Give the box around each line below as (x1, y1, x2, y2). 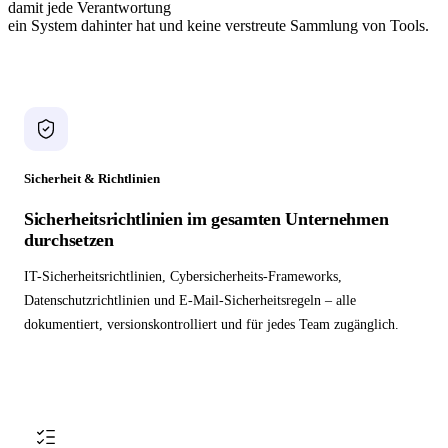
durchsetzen (24, 230, 114, 251)
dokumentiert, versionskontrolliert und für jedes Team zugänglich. (24, 317, 399, 333)
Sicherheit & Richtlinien (24, 171, 160, 187)
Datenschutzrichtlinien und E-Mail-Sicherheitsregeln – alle (24, 293, 356, 309)
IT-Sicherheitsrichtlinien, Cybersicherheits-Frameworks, (24, 269, 342, 285)
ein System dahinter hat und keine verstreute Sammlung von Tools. (8, 17, 429, 35)
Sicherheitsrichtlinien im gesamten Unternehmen (24, 209, 389, 230)
